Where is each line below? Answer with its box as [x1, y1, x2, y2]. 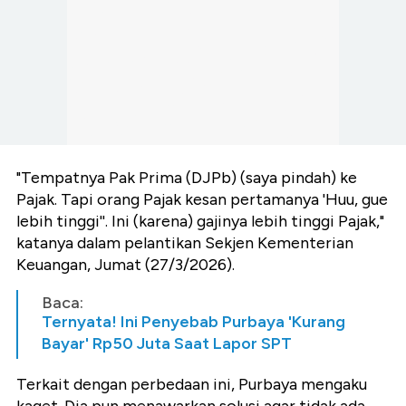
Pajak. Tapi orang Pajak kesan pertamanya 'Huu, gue [16, 188, 388, 209]
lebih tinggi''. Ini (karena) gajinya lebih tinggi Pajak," [16, 210, 384, 231]
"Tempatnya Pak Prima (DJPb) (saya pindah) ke [16, 167, 357, 188]
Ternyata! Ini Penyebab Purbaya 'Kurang [42, 311, 345, 332]
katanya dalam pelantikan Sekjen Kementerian [16, 232, 353, 253]
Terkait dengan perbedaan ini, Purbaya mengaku [16, 373, 367, 394]
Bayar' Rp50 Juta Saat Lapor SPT [42, 333, 292, 353]
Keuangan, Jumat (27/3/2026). [16, 254, 235, 275]
